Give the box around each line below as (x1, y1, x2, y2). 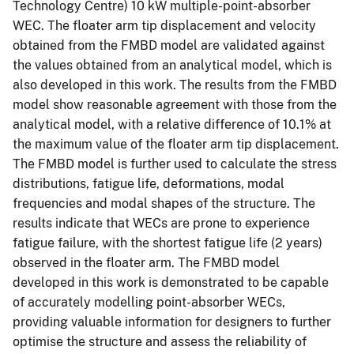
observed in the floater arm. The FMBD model (13, 254, 280, 270)
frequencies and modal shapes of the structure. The (13, 195, 315, 211)
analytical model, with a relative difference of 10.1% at (13, 116, 331, 132)
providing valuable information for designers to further (13, 314, 331, 330)
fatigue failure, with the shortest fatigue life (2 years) (13, 235, 322, 250)
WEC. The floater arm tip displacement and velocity (13, 17, 316, 33)
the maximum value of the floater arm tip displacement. (13, 136, 339, 152)
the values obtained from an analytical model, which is (13, 57, 332, 73)
